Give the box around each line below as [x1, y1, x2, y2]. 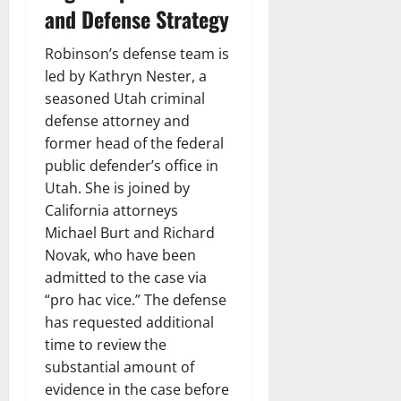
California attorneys [45, 200, 178, 220]
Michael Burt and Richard [45, 222, 215, 243]
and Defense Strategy [45, 2, 229, 35]
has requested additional [45, 311, 214, 332]
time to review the [45, 334, 166, 354]
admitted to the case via [45, 267, 207, 287]
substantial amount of [45, 356, 194, 377]
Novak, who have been [45, 244, 196, 265]
